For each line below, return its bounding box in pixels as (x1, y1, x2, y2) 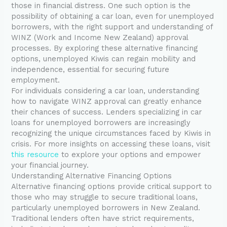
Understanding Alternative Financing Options (11, 171, 172, 181)
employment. (11, 75, 60, 85)
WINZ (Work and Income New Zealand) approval (11, 33, 188, 43)
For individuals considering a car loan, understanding (11, 86, 200, 96)
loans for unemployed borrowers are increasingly (11, 118, 191, 128)
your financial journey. (11, 161, 89, 170)
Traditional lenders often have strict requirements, (11, 214, 195, 223)
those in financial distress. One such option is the (11, 1, 191, 11)
